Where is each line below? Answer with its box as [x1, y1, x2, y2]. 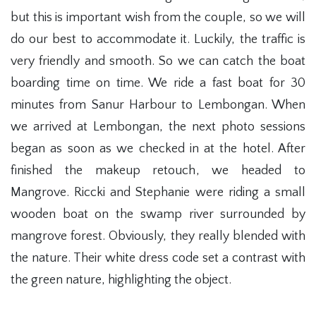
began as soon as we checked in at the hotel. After [11, 142, 305, 156]
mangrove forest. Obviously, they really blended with [11, 229, 305, 243]
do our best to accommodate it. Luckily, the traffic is [11, 32, 305, 47]
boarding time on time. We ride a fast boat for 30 [11, 76, 305, 90]
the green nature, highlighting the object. [11, 273, 231, 287]
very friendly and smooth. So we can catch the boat [11, 54, 305, 68]
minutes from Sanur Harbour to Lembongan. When [11, 98, 305, 112]
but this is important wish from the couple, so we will [11, 11, 305, 25]
